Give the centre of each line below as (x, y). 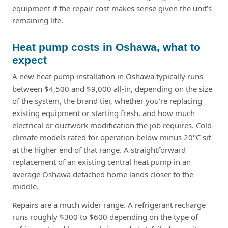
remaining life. (38, 20)
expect (30, 60)
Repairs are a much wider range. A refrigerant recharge (109, 204)
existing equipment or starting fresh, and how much (104, 113)
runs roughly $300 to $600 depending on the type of (105, 217)
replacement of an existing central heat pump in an (102, 162)
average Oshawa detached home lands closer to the (103, 174)
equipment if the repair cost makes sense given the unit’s (112, 8)
